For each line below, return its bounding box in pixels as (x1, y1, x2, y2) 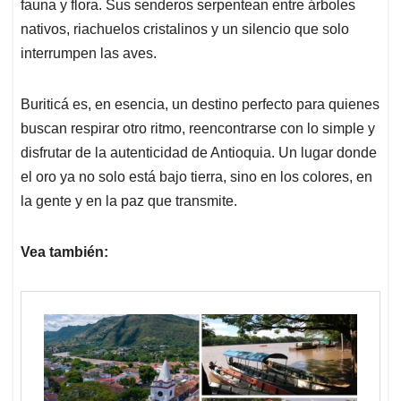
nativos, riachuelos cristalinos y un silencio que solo (21, 21, 349, 38)
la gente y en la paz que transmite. (21, 193, 237, 209)
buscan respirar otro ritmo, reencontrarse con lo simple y (21, 121, 375, 137)
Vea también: (21, 244, 108, 260)
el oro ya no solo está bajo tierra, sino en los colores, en (21, 169, 372, 185)
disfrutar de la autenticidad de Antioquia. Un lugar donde (21, 145, 377, 161)
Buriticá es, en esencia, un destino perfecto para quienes (21, 97, 380, 113)
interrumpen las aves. (21, 46, 157, 62)
